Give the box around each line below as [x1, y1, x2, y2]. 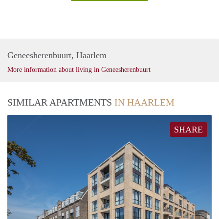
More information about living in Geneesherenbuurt [7, 66, 151, 74]
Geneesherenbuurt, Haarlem [7, 50, 107, 61]
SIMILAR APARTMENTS [7, 97, 114, 108]
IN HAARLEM [114, 97, 175, 108]
